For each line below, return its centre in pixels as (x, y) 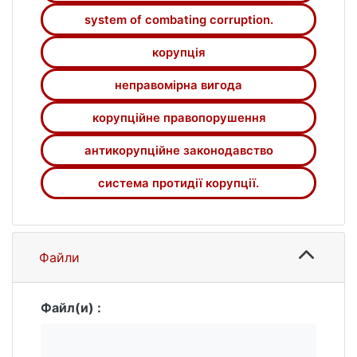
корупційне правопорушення (178, 118)
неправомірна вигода (178, 85)
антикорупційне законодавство (178, 150)
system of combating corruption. (178, 20)
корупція (178, 52)
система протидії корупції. (178, 183)
